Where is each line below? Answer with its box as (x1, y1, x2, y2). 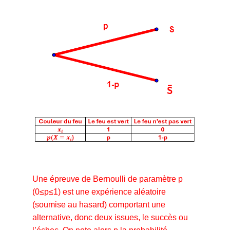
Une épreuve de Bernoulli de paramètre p (32, 174, 183, 183)
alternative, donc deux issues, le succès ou (32, 213, 188, 222)
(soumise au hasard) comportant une (32, 200, 165, 209)
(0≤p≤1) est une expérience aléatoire (32, 187, 166, 196)
